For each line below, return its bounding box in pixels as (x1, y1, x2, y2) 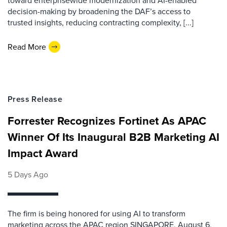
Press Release (8, 93, 63, 105)
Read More (8, 41, 46, 53)
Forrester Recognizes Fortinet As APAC (8, 112, 206, 129)
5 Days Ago (8, 169, 48, 180)
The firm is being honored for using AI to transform (8, 208, 185, 219)
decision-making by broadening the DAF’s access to (8, 6, 191, 17)
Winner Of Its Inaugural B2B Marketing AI (8, 129, 219, 145)
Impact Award (8, 145, 78, 162)
